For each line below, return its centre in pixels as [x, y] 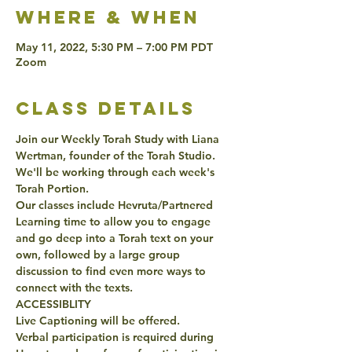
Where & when [108, 17]
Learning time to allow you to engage [115, 221]
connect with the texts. [76, 287]
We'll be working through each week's [117, 172]
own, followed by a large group [99, 254]
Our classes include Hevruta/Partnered [116, 205]
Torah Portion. [54, 188]
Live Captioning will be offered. [99, 320]
